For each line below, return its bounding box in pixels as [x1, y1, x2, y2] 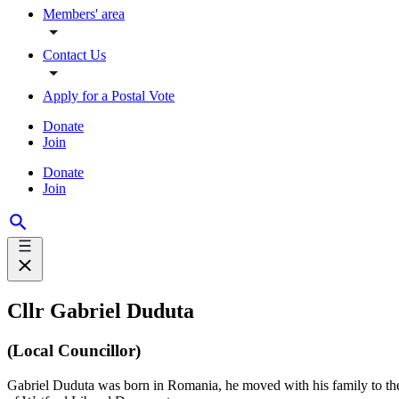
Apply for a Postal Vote [43, 88, 175, 104]
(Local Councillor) [7, 341, 141, 361]
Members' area [43, 6, 125, 22]
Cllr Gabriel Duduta [7, 299, 199, 323]
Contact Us [43, 47, 106, 63]
